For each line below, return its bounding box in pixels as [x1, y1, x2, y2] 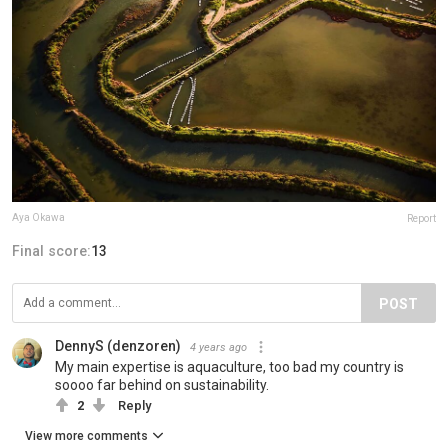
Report [407, 212, 436, 224]
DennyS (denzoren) [55, 337, 181, 354]
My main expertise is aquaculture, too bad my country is [55, 358, 404, 375]
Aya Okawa [12, 211, 65, 223]
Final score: [12, 242, 91, 259]
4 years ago [190, 340, 247, 354]
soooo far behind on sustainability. [55, 376, 269, 393]
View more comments [25, 428, 148, 443]
